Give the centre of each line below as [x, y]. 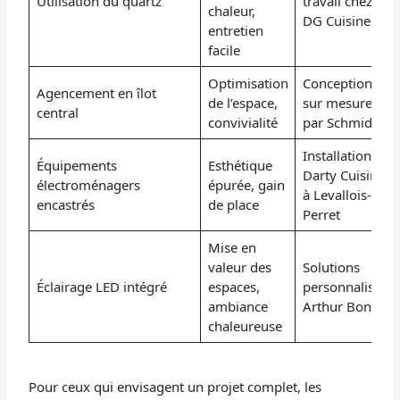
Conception [337, 83]
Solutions [331, 267]
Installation [337, 156]
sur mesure [337, 103]
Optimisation [248, 83]
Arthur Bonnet [346, 307]
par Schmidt [339, 123]
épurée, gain [246, 185]
